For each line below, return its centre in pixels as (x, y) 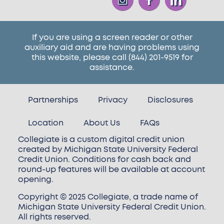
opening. (36, 180)
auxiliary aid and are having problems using (112, 48)
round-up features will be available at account (111, 170)
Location (45, 123)
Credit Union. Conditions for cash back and (104, 160)
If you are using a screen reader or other (112, 38)
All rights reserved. (54, 217)
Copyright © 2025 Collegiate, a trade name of (108, 197)
